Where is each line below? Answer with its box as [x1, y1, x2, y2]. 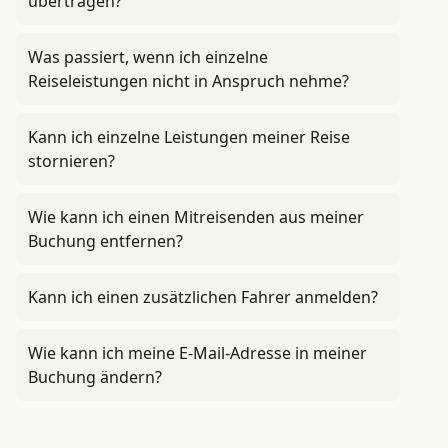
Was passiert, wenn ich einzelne [28, 46, 268, 68]
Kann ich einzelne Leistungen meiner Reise [28, 126, 350, 148]
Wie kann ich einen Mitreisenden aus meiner [28, 206, 364, 228]
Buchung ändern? [28, 366, 162, 388]
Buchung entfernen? [28, 230, 183, 252]
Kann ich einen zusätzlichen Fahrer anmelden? [28, 286, 378, 308]
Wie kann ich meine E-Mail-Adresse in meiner [28, 342, 367, 364]
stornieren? [28, 150, 115, 172]
